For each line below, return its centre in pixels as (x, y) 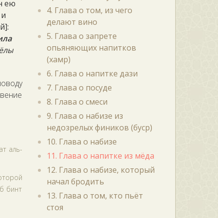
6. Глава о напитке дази (92, 73)
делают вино (72, 22)
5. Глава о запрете (82, 36)
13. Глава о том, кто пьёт (95, 196)
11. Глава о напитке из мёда (100, 156)
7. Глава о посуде (79, 88)
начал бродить (75, 182)
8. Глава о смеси (77, 102)
